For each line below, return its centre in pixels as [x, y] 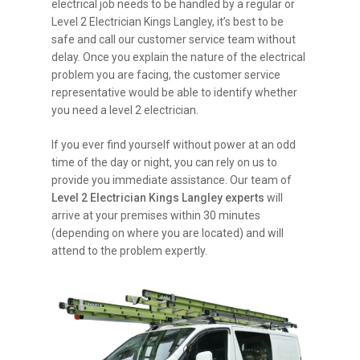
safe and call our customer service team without [174, 39]
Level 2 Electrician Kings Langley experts [158, 197]
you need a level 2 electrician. [125, 110]
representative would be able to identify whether [175, 92]
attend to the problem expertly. [130, 250]
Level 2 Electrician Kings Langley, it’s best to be [168, 21]
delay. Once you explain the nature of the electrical [179, 57]
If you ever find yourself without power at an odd [174, 144]
